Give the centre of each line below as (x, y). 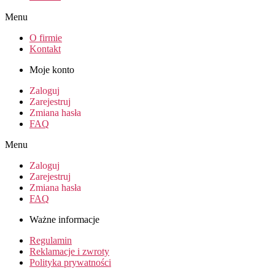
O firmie (46, 37)
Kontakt (45, 48)
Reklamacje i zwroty (69, 251)
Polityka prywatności (70, 262)
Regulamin (51, 240)
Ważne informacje (64, 219)
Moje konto (52, 69)
